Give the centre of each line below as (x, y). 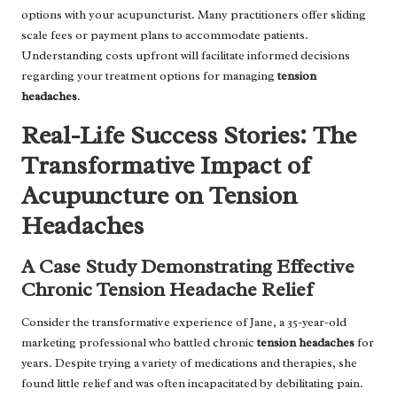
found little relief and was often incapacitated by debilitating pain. (192, 383)
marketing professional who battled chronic (139, 342)
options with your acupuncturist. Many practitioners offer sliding (194, 14)
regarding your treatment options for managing (149, 75)
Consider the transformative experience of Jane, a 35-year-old (184, 322)
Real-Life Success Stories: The (189, 135)
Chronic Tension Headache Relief (167, 289)
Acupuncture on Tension (159, 195)
